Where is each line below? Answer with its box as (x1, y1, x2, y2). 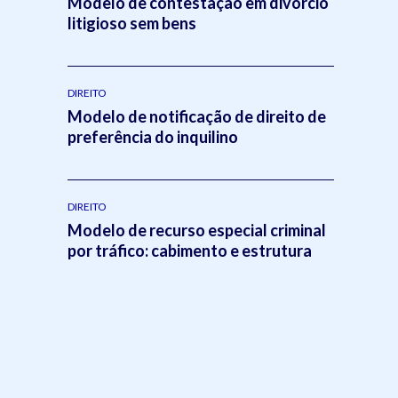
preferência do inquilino (68, 126, 238, 147)
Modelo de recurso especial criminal (68, 219, 326, 240)
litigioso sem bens (68, 12, 196, 33)
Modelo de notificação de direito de (68, 106, 326, 126)
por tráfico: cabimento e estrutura (68, 240, 312, 260)
